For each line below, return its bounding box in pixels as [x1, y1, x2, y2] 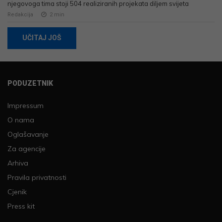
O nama [7, 115, 34, 124]
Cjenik [7, 187, 27, 196]
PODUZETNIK [7, 79, 53, 87]
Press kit [7, 201, 35, 211]
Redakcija [7, 11, 33, 18]
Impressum [7, 101, 44, 110]
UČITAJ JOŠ [22, 33, 61, 42]
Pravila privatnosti [7, 172, 66, 182]
